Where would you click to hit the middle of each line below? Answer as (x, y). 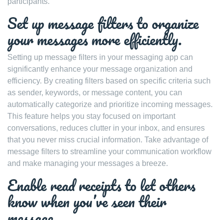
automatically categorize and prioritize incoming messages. (110, 104)
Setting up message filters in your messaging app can (100, 57)
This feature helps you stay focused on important (91, 116)
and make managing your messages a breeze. (88, 163)
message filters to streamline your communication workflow (110, 151)
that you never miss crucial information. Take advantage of (108, 139)
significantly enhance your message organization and (100, 69)
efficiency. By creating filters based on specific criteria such (109, 81)
